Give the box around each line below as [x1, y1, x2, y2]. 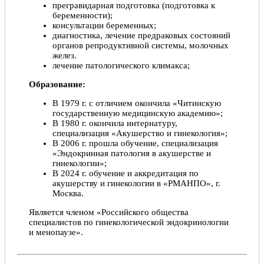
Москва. [52, 189, 84, 199]
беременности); [52, 11, 113, 21]
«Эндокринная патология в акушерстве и [52, 148, 211, 159]
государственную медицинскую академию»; [52, 108, 223, 118]
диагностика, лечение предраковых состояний [52, 31, 230, 41]
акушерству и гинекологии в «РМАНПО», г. [52, 179, 220, 189]
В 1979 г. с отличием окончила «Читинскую [52, 98, 221, 108]
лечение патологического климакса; [52, 61, 190, 71]
